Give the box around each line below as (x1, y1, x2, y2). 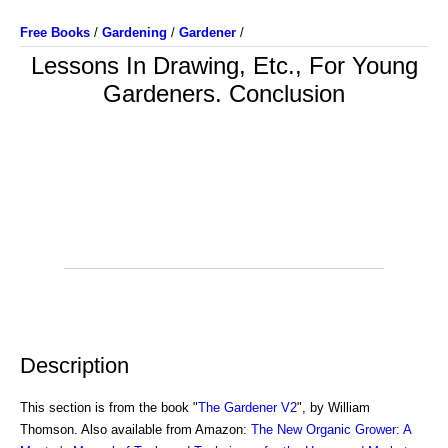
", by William (297, 399, 370, 415)
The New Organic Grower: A (251, 421, 411, 437)
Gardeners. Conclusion (103, 80, 345, 107)
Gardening (102, 25, 167, 40)
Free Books (20, 25, 90, 40)
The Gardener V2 (198, 399, 297, 415)
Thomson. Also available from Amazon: (20, 421, 251, 437)
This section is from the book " (20, 399, 198, 415)
